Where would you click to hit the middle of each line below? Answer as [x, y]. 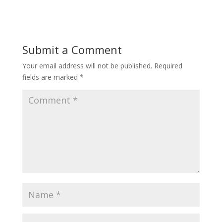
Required [168, 66]
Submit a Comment [72, 50]
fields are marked [51, 77]
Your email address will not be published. [87, 66]
